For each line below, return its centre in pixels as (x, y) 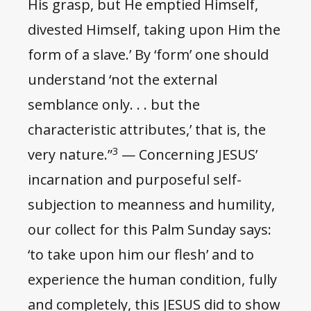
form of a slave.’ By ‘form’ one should (148, 55)
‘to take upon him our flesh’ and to (141, 255)
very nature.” (70, 155)
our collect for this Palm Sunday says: (150, 230)
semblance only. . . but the (114, 105)
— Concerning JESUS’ (190, 155)
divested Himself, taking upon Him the (154, 30)
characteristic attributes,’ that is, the (147, 130)
